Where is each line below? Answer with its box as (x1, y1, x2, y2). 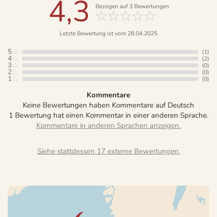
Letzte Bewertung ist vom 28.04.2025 (60, 29, 157, 37)
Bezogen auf (95, 2, 129, 10)
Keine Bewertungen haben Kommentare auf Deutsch (23, 100, 194, 110)
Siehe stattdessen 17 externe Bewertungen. (37, 146, 180, 156)
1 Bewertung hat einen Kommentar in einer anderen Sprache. (9, 110, 208, 120)
